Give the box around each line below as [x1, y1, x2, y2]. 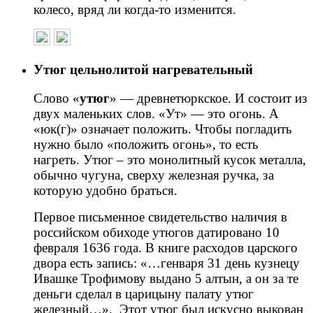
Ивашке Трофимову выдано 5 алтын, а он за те [34, 270, 298, 286]
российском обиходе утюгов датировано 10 [34, 224, 279, 240]
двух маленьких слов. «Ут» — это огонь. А [34, 105, 279, 121]
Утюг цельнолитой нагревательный [34, 62, 253, 78]
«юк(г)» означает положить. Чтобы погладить [34, 121, 292, 136]
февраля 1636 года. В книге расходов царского [34, 240, 298, 255]
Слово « [34, 90, 80, 105]
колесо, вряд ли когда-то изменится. [34, 2, 236, 17]
